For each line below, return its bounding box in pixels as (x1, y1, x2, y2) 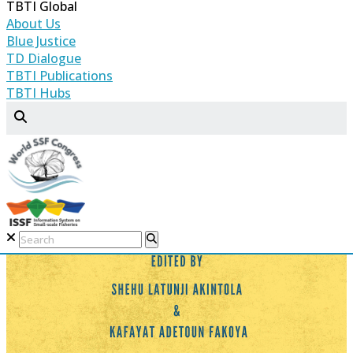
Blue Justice (6, 32, 76, 50)
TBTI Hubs (6, 84, 71, 102)
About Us (6, 15, 61, 32)
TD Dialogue (6, 50, 81, 67)
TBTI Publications (6, 67, 113, 84)
